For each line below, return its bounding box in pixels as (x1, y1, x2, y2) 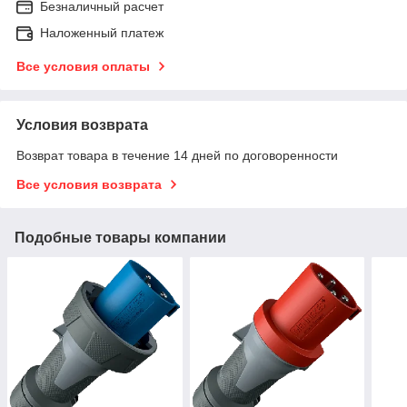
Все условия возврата (16, 177, 162, 193)
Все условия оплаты (16, 59, 150, 74)
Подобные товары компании (15, 230, 226, 246)
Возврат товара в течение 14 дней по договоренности (16, 148, 338, 164)
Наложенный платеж (40, 25, 164, 41)
